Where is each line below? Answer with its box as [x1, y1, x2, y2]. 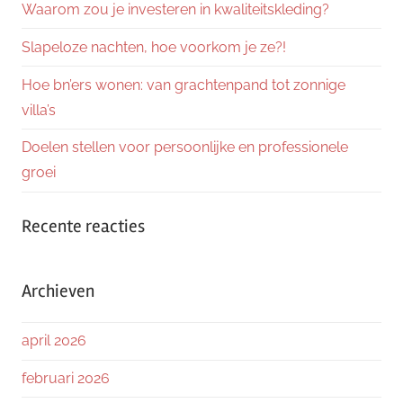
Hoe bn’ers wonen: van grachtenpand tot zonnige [22, 76, 345, 94]
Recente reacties [22, 214, 145, 237]
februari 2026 [22, 369, 110, 387]
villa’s [22, 101, 56, 119]
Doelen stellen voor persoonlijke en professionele [22, 139, 348, 157]
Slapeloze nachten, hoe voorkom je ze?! [22, 38, 286, 56]
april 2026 [22, 332, 86, 350]
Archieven [22, 279, 94, 302]
